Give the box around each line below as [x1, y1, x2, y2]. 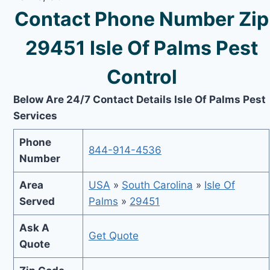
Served [19, 195, 55, 207]
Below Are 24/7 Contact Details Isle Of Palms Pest [13, 93, 266, 105]
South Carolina [121, 179, 193, 191]
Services [13, 109, 58, 122]
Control [106, 64, 177, 89]
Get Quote [88, 230, 139, 242]
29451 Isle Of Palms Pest [25, 36, 259, 60]
